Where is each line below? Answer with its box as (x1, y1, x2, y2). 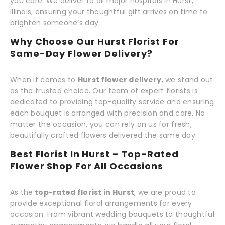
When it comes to (10, 75, 78, 85)
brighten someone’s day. (10, 18, 100, 28)
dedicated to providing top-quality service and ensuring (10, 97, 214, 107)
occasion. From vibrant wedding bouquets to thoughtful (10, 209, 214, 219)
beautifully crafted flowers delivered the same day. (10, 130, 197, 141)
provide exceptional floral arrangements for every (10, 198, 192, 208)
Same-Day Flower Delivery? (10, 47, 153, 60)
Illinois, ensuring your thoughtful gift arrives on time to (10, 7, 208, 17)
